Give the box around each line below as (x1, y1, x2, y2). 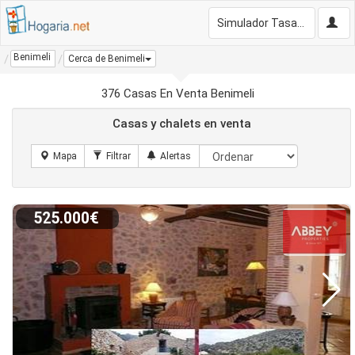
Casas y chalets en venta (112, 116, 251, 131)
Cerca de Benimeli (68, 53, 145, 65)
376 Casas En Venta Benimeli (101, 86, 254, 101)
